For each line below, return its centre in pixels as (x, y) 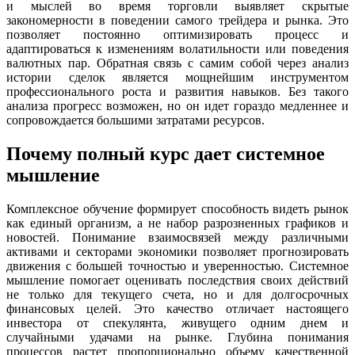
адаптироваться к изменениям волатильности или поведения (177, 49)
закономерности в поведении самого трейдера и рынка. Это (177, 21)
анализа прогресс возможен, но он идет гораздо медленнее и (177, 106)
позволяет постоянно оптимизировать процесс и (177, 35)
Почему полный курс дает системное (166, 153)
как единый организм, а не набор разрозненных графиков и (177, 223)
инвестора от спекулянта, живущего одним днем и (177, 323)
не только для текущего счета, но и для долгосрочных (177, 294)
